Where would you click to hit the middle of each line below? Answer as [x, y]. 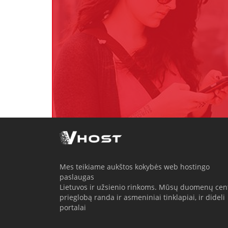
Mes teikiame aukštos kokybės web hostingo [135, 167]
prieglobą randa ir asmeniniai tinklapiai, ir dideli [142, 197]
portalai [73, 208]
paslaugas [77, 177]
